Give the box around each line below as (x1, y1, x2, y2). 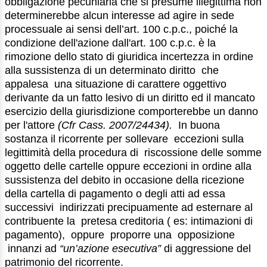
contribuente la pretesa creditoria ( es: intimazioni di (5, 215, 253, 227)
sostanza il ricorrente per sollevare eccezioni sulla (5, 132, 244, 145)
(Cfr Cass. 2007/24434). (58, 119, 175, 131)
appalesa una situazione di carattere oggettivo (5, 77, 226, 90)
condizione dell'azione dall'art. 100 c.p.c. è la (5, 36, 216, 49)
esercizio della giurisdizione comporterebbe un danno (5, 105, 258, 117)
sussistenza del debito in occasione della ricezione (5, 173, 244, 186)
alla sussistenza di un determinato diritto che (5, 64, 219, 76)
